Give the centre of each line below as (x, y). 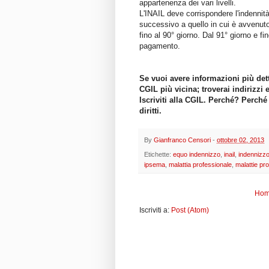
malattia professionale (200, 165)
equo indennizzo (197, 155)
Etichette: (159, 155)
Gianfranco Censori (182, 140)
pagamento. (160, 46)
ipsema (155, 165)
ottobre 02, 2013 (240, 140)
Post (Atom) (190, 210)
